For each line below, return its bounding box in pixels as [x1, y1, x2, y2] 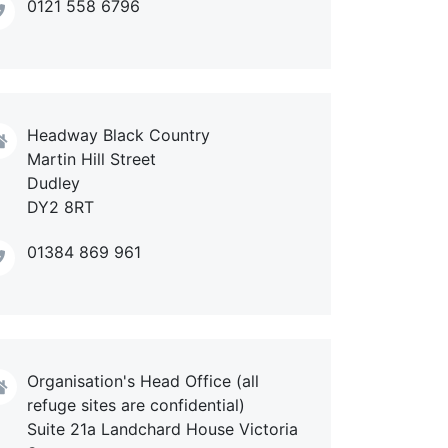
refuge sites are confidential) [27, 394, 245, 415]
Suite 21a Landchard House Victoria [27, 418, 298, 439]
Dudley [27, 172, 80, 193]
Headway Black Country [27, 124, 210, 145]
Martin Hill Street [27, 148, 156, 169]
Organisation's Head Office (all [27, 370, 259, 391]
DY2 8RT [27, 196, 94, 217]
